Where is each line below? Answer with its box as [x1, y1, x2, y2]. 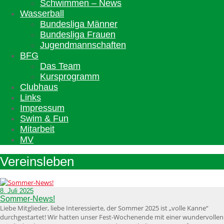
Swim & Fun [20, 113, 68, 123]
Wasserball [20, 8, 64, 18]
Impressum [20, 103, 64, 113]
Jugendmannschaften [40, 40, 126, 50]
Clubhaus [20, 82, 58, 92]
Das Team [40, 61, 80, 71]
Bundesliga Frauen [40, 29, 115, 39]
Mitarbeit [20, 124, 54, 134]
